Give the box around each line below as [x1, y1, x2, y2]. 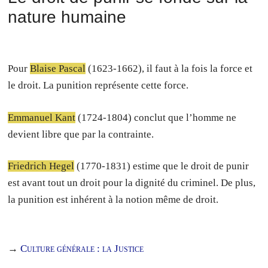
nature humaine [8, 8, 127, 26]
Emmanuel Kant [8, 111, 76, 123]
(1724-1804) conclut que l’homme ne [75, 111, 237, 123]
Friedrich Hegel [8, 160, 75, 172]
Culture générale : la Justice [20, 242, 144, 254]
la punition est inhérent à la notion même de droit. [8, 194, 219, 205]
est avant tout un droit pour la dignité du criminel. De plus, [8, 177, 256, 188]
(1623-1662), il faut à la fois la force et [86, 63, 253, 74]
